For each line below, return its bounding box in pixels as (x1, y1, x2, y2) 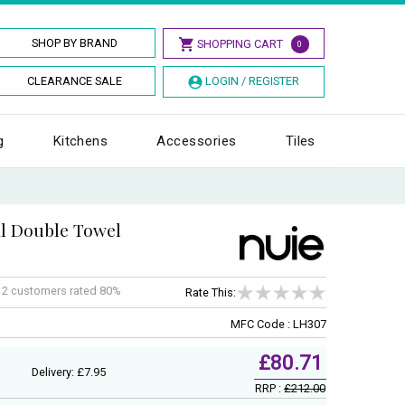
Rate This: (185, 286, 236, 300)
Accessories (156, 132, 237, 149)
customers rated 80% (11, 284, 121, 298)
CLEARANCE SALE (27, 74, 123, 88)
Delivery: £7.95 (32, 364, 106, 379)
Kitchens (52, 132, 108, 149)
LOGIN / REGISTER (204, 74, 299, 88)
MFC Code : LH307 (231, 316, 326, 331)
